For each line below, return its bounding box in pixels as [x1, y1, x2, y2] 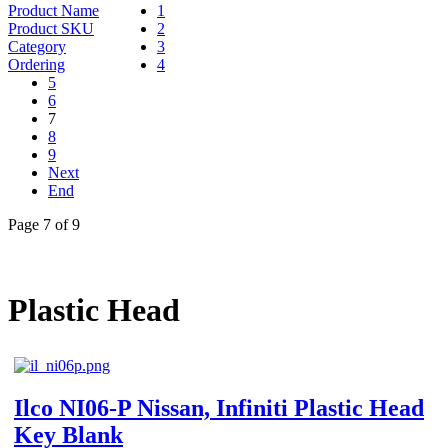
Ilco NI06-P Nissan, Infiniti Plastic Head [14, 394, 424, 421]
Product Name [8, 2, 99, 19]
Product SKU [8, 20, 94, 37]
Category [8, 38, 66, 55]
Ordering [8, 56, 65, 73]
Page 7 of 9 [8, 216, 80, 233]
